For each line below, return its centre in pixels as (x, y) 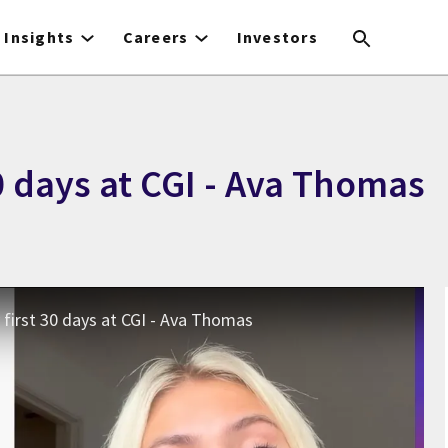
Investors (277, 37)
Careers (155, 37)
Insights (39, 37)
